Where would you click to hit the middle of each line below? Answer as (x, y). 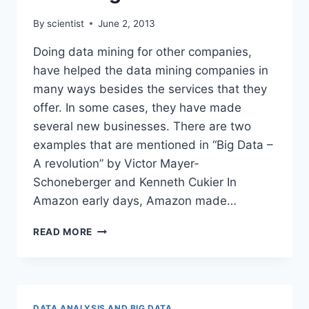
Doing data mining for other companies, (142, 51)
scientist (66, 23)
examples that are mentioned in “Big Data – (153, 144)
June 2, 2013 (127, 23)
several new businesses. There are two (142, 126)
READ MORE (63, 231)
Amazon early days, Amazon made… (135, 200)
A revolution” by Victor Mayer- (116, 163)
